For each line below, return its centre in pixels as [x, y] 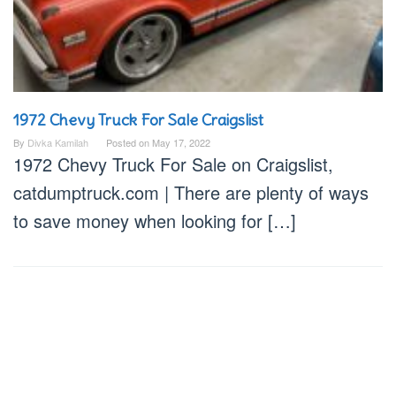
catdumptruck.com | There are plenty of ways [191, 193]
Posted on [129, 143]
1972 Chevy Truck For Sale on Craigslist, [173, 164]
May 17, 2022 [181, 143]
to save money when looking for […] [155, 221]
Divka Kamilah [58, 143]
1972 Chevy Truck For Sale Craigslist [138, 120]
